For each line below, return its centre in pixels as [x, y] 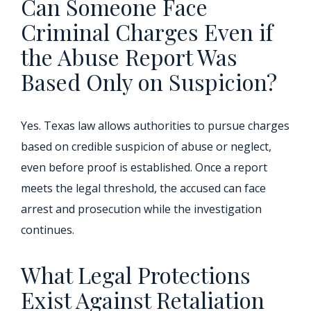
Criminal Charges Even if [147, 32]
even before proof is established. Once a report [144, 167]
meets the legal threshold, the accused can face [143, 188]
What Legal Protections [136, 275]
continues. [48, 230]
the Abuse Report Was [129, 57]
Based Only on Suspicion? [149, 82]
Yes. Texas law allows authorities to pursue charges [155, 126]
